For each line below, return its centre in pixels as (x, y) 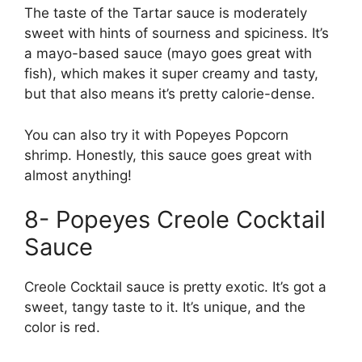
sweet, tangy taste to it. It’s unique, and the (165, 307)
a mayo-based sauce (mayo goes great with (168, 53)
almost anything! (78, 175)
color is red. (64, 327)
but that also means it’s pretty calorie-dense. (170, 94)
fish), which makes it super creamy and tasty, (171, 74)
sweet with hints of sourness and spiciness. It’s (177, 33)
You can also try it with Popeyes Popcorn (156, 135)
